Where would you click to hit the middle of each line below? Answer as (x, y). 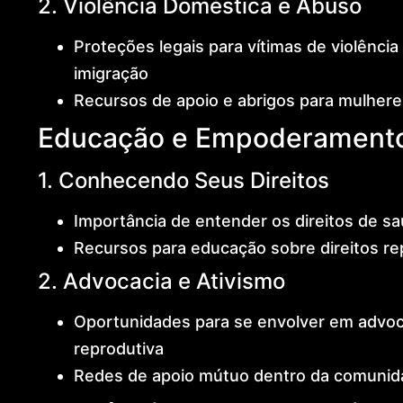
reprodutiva (118, 348)
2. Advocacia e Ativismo (161, 281)
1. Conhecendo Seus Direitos (183, 180)
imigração (111, 73)
